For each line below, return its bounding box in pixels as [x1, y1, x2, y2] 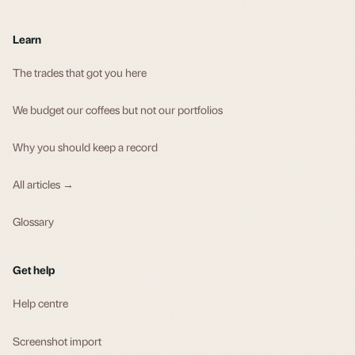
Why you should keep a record [13, 139, 158, 154]
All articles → [13, 176, 74, 191]
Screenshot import [13, 333, 101, 348]
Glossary [13, 213, 54, 228]
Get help [13, 261, 55, 277]
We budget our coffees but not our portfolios [13, 101, 223, 116]
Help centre [13, 295, 68, 310]
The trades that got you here [13, 64, 147, 79]
